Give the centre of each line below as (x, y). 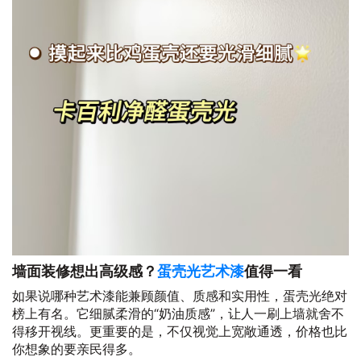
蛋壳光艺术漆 (201, 272)
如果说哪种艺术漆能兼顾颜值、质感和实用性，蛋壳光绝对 (180, 296)
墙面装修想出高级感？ (85, 272)
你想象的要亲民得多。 (77, 349)
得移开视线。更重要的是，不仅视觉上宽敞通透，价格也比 (180, 332)
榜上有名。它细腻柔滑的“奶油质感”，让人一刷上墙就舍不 (178, 314)
